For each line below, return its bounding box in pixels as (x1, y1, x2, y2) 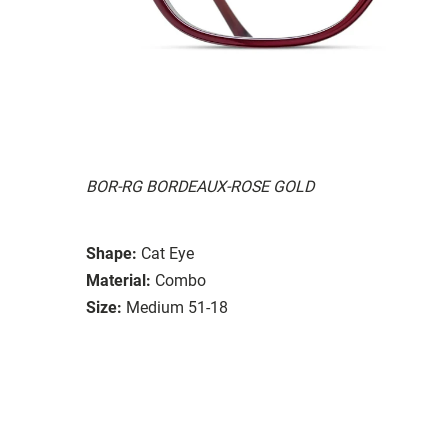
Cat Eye (141, 243, 194, 263)
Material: (86, 270, 151, 290)
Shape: (86, 243, 137, 263)
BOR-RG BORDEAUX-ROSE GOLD (86, 176, 314, 196)
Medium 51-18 (126, 297, 228, 317)
